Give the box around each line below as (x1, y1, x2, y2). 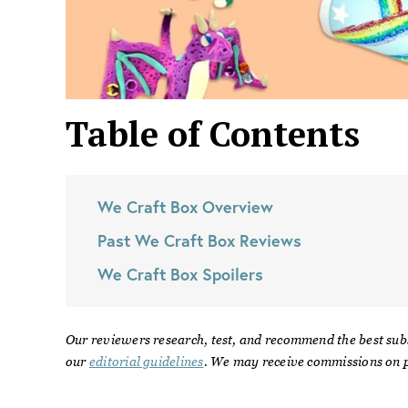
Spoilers (198, 263, 263, 285)
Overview (198, 196, 273, 218)
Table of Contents (66, 111, 360, 157)
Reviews (235, 229, 301, 251)
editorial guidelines (88, 354, 204, 369)
